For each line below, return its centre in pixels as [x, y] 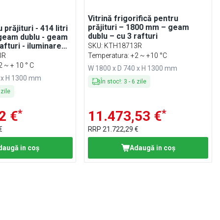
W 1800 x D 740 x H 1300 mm [132, 68]
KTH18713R [123, 46]
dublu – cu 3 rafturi [123, 36]
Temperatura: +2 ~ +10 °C [127, 55]
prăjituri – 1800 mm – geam [138, 27]
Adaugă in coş [152, 148]
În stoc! [110, 82]
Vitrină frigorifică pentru [133, 18]
